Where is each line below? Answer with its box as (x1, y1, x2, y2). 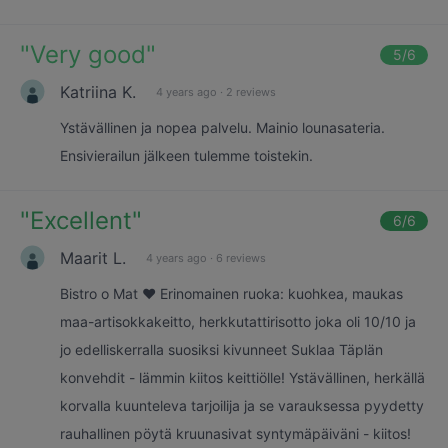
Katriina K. (60, 81, 136, 102)
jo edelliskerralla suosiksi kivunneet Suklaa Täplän (60, 341, 383, 358)
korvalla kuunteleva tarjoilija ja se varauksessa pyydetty (60, 397, 424, 414)
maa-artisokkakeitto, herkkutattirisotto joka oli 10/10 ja (60, 313, 416, 330)
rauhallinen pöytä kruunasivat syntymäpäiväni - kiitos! (60, 425, 411, 442)
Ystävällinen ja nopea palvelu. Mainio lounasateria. (60, 119, 385, 136)
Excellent (30, 206, 132, 235)
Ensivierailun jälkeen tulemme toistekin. (60, 147, 313, 164)
